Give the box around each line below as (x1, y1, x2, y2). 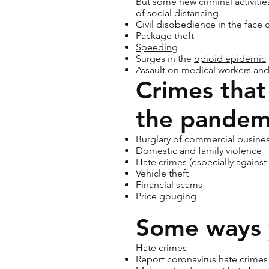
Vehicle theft (136, 168, 189, 179)
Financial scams (136, 179, 202, 190)
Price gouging (136, 190, 196, 202)
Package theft (136, 30, 194, 41)
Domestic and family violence (136, 145, 262, 156)
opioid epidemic (194, 53, 266, 64)
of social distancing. (136, 7, 221, 19)
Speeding (136, 41, 178, 53)
